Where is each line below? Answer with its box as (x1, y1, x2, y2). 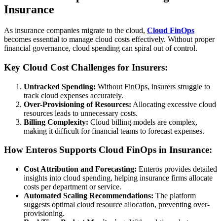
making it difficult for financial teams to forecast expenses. (24, 126, 204, 135)
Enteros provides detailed (137, 164, 217, 173)
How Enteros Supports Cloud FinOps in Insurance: (4, 145, 212, 155)
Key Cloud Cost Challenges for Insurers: (4, 62, 168, 73)
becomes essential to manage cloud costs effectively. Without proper (4, 35, 215, 44)
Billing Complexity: (24, 117, 88, 126)
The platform (153, 191, 196, 200)
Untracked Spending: (24, 82, 96, 91)
